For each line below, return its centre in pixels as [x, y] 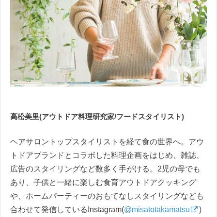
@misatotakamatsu [157, 209]
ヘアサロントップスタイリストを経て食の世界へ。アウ [107, 141]
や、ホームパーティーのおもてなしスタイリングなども [107, 196]
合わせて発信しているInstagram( [67, 209]
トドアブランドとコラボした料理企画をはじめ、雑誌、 [107, 155]
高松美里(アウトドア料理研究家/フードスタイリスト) [97, 116]
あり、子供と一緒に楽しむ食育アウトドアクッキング [103, 182]
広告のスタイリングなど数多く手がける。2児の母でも [105, 169]
